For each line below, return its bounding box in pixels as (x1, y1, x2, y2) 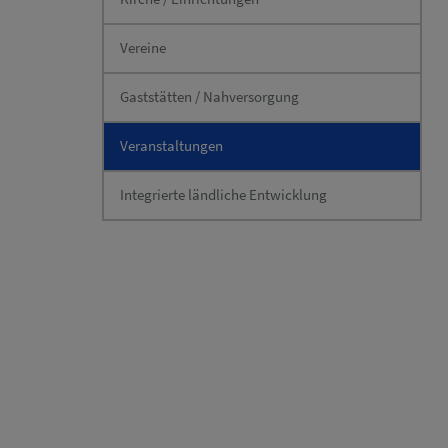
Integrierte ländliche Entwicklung (120, 185, 327, 205)
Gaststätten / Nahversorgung (120, 87, 299, 107)
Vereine (120, 38, 166, 58)
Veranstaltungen (120, 136, 223, 156)
